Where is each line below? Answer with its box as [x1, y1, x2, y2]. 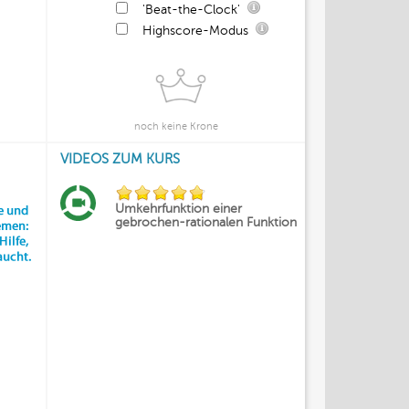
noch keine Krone [134, 121, 218, 132]
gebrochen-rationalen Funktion [115, 215, 297, 229]
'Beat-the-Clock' [139, 3, 244, 16]
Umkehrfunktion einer [115, 202, 242, 215]
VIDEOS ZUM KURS [60, 152, 180, 166]
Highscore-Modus [142, 24, 248, 37]
